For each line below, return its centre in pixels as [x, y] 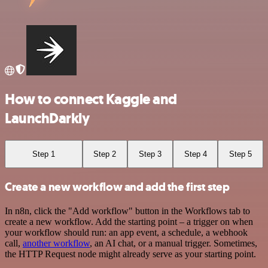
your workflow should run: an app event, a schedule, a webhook [126, 232]
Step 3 [150, 154]
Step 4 [195, 154]
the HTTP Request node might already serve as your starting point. [130, 254]
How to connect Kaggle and [91, 99]
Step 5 [241, 154]
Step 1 [43, 154]
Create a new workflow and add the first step [117, 187]
